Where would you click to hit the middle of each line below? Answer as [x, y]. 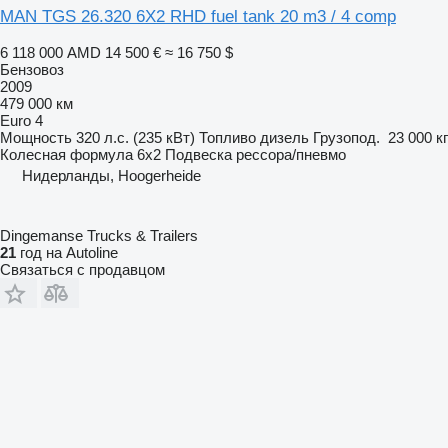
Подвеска [198, 154]
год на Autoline [67, 252]
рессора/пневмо [291, 154]
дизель [284, 137]
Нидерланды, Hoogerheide [111, 175]
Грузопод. [346, 137]
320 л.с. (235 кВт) [135, 137]
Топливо [227, 137]
